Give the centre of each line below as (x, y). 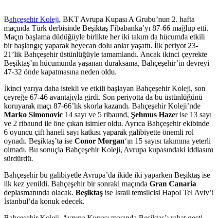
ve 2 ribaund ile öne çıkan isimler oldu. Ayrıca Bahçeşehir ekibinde (107, 123)
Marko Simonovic (33, 114)
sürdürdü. (18, 158)
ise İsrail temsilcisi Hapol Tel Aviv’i (158, 192)
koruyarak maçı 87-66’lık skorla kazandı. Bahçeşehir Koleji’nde (102, 106)
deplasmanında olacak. (40, 192)
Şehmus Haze (153, 114)
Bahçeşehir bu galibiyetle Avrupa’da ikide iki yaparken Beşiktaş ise (107, 175)
